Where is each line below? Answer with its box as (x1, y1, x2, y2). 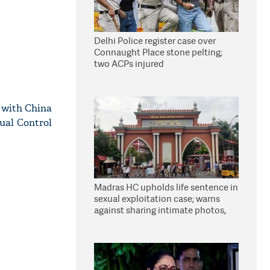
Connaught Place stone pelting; (94, 46, 222, 58)
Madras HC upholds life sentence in (94, 181, 238, 193)
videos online (94, 215, 149, 228)
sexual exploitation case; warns (94, 192, 220, 205)
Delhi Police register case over (94, 34, 216, 47)
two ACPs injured (94, 57, 164, 70)
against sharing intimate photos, (94, 204, 226, 216)
